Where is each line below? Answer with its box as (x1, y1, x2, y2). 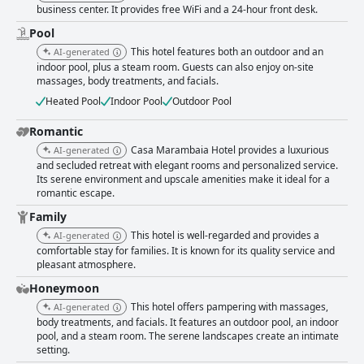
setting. (37, 343, 70, 357)
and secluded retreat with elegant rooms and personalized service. (37, 158, 338, 173)
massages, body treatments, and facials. (37, 74, 219, 89)
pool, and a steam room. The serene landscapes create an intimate (37, 329, 339, 344)
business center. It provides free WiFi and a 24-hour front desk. (37, 2, 318, 17)
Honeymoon (29, 280, 99, 297)
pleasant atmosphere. (37, 258, 136, 272)
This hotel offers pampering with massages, (131, 300, 328, 314)
